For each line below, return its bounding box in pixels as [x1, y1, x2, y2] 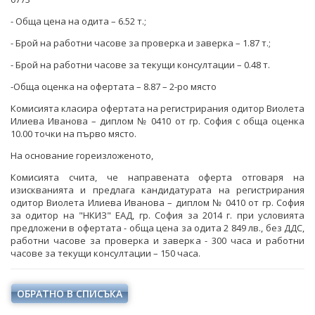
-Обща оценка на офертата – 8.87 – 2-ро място [11, 80, 217, 93]
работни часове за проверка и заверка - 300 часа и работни [11, 234, 304, 247]
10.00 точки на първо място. [11, 127, 136, 140]
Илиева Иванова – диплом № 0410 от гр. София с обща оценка [11, 115, 304, 127]
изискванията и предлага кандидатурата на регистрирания [11, 184, 304, 196]
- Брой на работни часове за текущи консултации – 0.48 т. [11, 58, 270, 71]
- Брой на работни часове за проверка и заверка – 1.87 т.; [11, 37, 271, 49]
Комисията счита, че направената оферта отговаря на [11, 171, 304, 184]
